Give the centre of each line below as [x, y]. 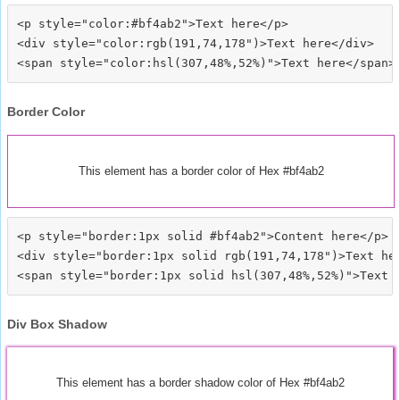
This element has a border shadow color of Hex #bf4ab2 [200, 382]
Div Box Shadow [57, 324]
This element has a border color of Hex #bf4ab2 [201, 171]
